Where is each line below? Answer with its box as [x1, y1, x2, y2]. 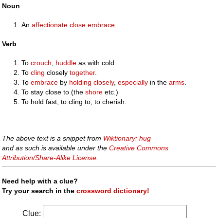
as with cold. [76, 59, 117, 67]
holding [69, 78, 92, 87]
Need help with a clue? [2, 177, 78, 185]
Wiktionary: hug [103, 134, 151, 142]
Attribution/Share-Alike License [2, 153, 97, 162]
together [70, 69, 95, 77]
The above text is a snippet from [2, 134, 104, 142]
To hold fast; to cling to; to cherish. [21, 98, 127, 106]
